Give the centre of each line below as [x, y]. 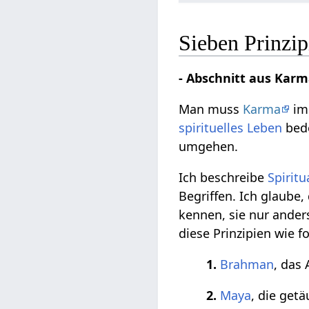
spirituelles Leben [231, 128]
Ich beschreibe [223, 178]
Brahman [247, 265]
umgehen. [209, 147]
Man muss [211, 109]
